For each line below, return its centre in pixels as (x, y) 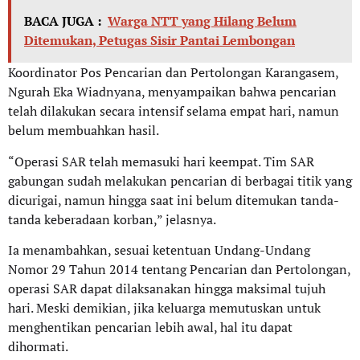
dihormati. (38, 347)
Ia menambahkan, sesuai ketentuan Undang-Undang (159, 250)
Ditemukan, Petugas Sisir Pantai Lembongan (160, 41)
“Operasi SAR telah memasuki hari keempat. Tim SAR (161, 161)
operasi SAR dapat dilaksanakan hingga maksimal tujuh (167, 289)
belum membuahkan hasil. (84, 131)
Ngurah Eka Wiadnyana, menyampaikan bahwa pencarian (172, 92)
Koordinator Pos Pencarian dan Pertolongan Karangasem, (173, 73)
